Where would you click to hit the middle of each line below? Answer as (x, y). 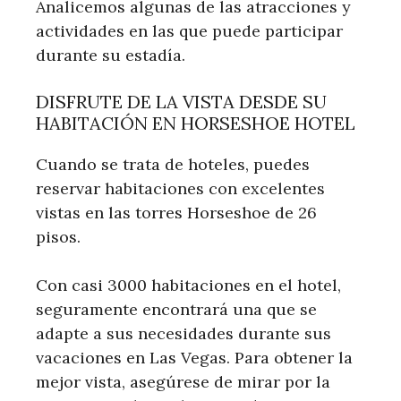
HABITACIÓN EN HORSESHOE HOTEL (196, 123)
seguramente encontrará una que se (176, 309)
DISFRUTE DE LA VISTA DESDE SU (181, 101)
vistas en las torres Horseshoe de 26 (176, 212)
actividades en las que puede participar (189, 30)
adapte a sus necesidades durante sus (183, 333)
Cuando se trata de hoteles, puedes (173, 164)
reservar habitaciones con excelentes (180, 188)
